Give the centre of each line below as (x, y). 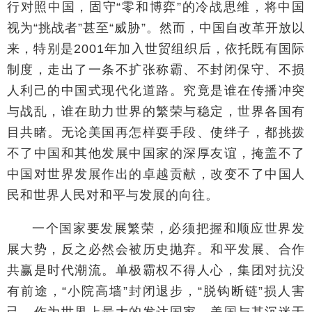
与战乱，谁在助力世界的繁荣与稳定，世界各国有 (156, 111)
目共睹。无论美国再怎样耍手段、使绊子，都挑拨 (156, 132)
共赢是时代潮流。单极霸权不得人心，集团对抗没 (156, 270)
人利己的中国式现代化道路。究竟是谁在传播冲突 (156, 90)
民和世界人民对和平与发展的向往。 (113, 195)
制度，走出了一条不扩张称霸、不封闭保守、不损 (156, 69)
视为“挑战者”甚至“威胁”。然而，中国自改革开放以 (156, 28)
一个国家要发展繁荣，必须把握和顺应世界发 (169, 228)
